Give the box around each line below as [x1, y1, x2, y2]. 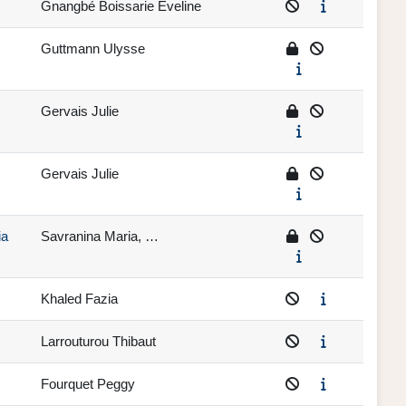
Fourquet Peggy [41, 376, 135, 392]
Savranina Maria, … [41, 228, 159, 245]
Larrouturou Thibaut [41, 333, 156, 350]
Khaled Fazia [41, 291, 118, 307]
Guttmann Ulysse [41, 41, 145, 57]
